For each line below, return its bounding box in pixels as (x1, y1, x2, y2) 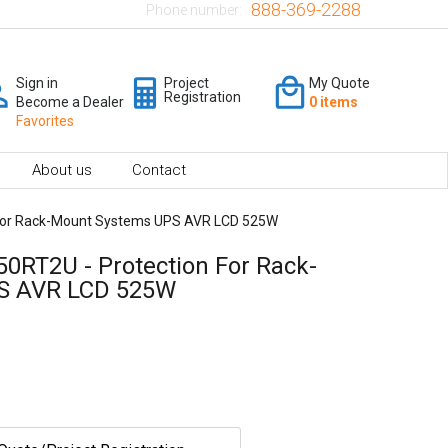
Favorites (16, 112, 74, 129)
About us (32, 160, 92, 179)
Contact (132, 160, 186, 179)
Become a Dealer (16, 93, 124, 110)
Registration (164, 88, 241, 105)
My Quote (309, 74, 370, 91)
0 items (309, 93, 358, 110)
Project (164, 74, 209, 91)
